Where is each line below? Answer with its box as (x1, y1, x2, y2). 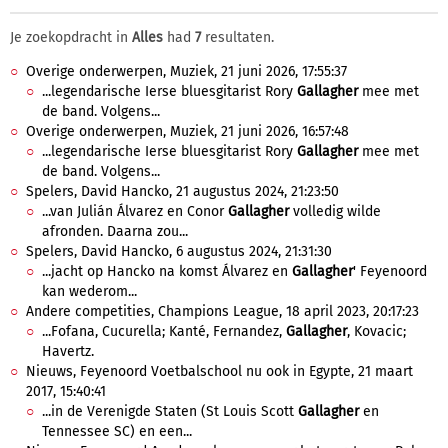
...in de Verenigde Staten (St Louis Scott (42, 403, 298, 420)
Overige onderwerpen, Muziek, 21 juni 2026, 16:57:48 (26, 123, 349, 140)
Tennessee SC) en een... (42, 423, 192, 440)
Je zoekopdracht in (10, 29, 132, 46)
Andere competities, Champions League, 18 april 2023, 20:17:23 (26, 303, 419, 320)
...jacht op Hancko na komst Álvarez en (42, 263, 292, 280)
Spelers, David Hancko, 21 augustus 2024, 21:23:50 (26, 183, 339, 200)
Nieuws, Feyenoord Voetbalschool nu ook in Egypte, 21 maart (26, 363, 413, 380)
